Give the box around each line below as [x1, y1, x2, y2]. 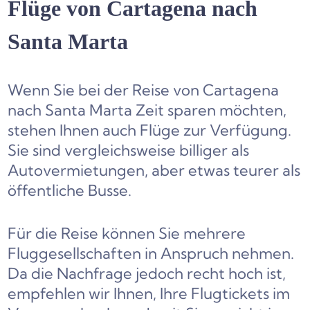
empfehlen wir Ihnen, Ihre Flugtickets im [8, 284, 291, 304]
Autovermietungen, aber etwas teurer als [8, 161, 301, 181]
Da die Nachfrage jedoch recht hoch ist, [8, 264, 286, 284]
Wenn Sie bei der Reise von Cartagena [8, 80, 280, 100]
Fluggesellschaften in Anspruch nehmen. [8, 244, 295, 264]
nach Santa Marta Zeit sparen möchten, [8, 100, 287, 120]
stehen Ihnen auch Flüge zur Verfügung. [8, 120, 292, 140]
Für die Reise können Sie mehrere [8, 224, 246, 244]
